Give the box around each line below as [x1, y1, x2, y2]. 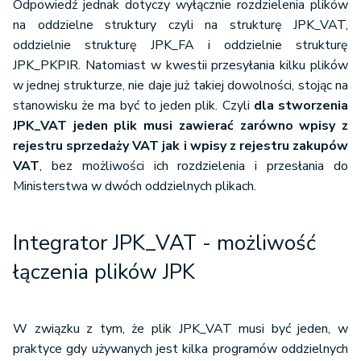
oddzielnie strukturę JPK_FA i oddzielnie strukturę [13, 36, 348, 55]
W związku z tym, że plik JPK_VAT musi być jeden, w [13, 320, 348, 338]
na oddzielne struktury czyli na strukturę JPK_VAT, [13, 16, 348, 35]
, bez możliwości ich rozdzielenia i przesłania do [39, 157, 348, 176]
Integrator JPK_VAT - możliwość [13, 229, 316, 258]
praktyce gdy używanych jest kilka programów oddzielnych [13, 340, 348, 359]
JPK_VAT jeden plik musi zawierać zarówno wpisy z [13, 117, 348, 135]
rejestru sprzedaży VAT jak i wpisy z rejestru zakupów [13, 137, 348, 156]
